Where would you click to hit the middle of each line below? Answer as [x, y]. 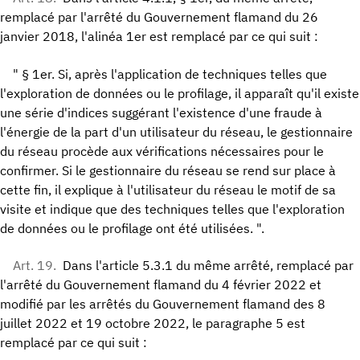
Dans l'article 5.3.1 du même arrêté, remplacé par [208, 266]
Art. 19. [35, 266]
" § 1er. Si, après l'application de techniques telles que [170, 74]
